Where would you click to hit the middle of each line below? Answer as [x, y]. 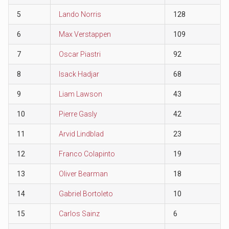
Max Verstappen [85, 34]
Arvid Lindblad [81, 134]
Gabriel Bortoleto [86, 193]
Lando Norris [80, 14]
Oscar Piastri [79, 54]
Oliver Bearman [83, 174]
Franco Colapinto [87, 154]
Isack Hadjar [79, 74]
